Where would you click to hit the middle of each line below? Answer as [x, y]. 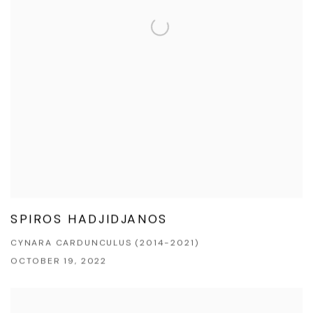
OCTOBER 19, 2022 [59, 261]
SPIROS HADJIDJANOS [89, 219]
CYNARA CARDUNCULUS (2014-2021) [105, 243]
